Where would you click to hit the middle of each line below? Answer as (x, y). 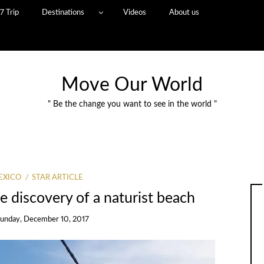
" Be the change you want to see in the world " (132, 104)
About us (184, 12)
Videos (134, 12)
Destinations (63, 12)
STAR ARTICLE (57, 178)
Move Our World (132, 85)
